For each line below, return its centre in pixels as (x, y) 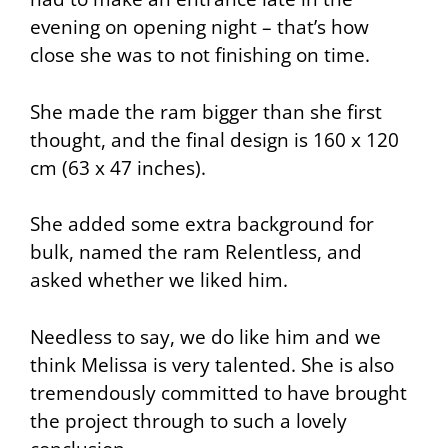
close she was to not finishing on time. (200, 55)
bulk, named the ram (127, 252)
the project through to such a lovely (188, 420)
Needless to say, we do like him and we (205, 336)
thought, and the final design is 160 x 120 (214, 139)
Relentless (271, 252)
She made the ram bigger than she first (206, 111)
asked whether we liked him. (159, 280)
